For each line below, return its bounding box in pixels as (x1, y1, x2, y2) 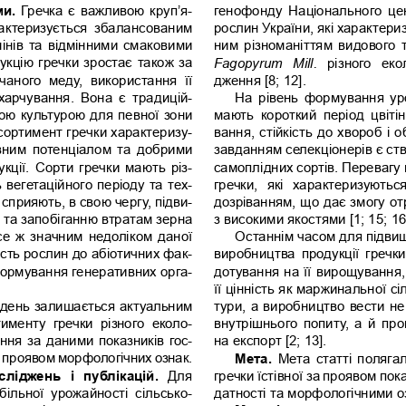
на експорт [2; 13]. (213, 332, 331, 348)
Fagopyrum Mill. (213, 54, 317, 71)
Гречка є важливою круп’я (21, 2, 188, 18)
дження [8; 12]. (213, 72, 310, 88)
